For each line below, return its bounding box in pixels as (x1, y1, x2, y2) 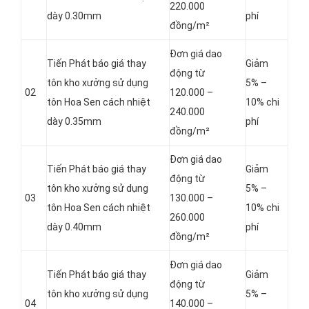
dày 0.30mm (47, 10, 101, 22)
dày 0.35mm (47, 116, 101, 128)
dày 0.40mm (47, 221, 101, 233)
